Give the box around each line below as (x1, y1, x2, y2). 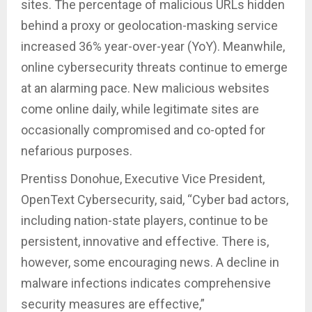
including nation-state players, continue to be (21, 212, 268, 228)
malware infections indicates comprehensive (21, 275, 271, 290)
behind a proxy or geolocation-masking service (21, 17, 278, 33)
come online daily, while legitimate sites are (21, 101, 259, 116)
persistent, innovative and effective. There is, (21, 233, 269, 249)
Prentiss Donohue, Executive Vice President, (21, 171, 265, 186)
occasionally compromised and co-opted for (21, 122, 265, 137)
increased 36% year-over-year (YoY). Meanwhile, (21, 38, 285, 54)
